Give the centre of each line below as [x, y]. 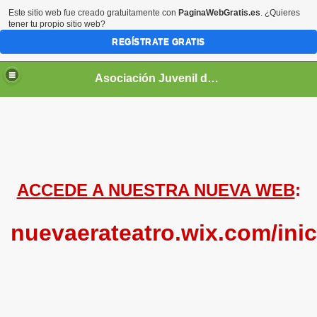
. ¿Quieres [280, 13]
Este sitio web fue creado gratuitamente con [93, 13]
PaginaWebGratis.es [219, 13]
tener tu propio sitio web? [57, 24]
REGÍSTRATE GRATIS [158, 42]
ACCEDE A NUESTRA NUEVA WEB [156, 190]
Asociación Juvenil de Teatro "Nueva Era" [213, 78]
